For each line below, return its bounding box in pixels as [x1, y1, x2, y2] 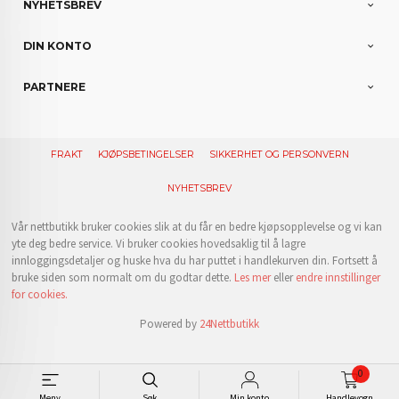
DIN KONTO [23, 39, 93, 53]
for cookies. [12, 286, 69, 302]
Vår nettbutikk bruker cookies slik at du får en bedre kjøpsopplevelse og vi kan [12, 218, 383, 234]
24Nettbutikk [199, 315, 259, 331]
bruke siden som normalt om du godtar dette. [12, 269, 235, 285]
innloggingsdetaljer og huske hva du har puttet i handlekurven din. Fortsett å [12, 252, 379, 268]
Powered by [140, 315, 199, 331]
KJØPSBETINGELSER [97, 148, 194, 160]
